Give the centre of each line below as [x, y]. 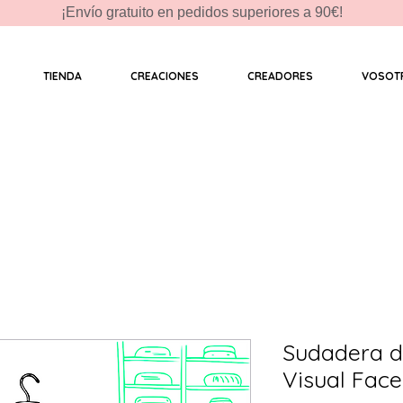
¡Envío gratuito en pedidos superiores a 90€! [201, 12]
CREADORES [280, 76]
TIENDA [62, 76]
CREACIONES [164, 76]
